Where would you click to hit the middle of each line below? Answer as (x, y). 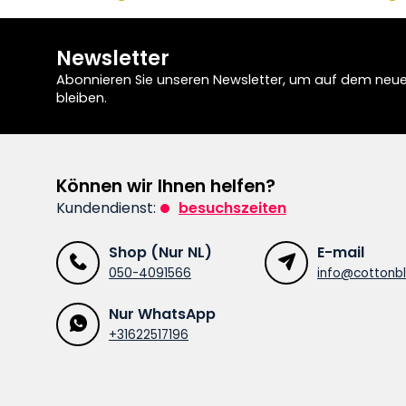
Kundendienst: (106, 208)
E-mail (341, 252)
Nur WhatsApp (162, 314)
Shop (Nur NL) (160, 252)
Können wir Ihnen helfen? (166, 186)
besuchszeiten (232, 208)
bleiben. (82, 97)
